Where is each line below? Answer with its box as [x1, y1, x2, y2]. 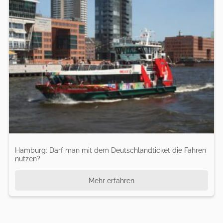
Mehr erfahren [88, 176, 134, 185]
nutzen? [14, 154, 40, 163]
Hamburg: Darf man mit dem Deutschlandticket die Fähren [14, 145, 206, 154]
